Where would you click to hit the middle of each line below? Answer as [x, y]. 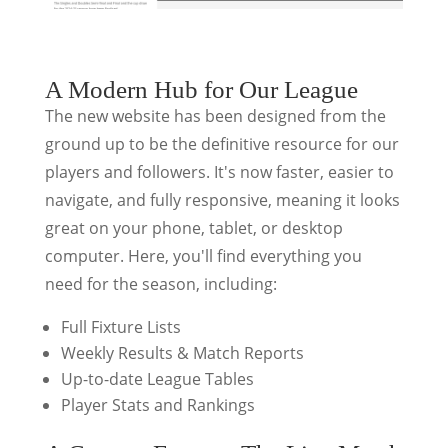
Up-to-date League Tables [157, 378]
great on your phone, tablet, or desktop [193, 227]
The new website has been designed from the [215, 115]
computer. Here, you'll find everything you [203, 255]
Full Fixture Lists [120, 326]
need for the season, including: [160, 283]
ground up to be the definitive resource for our [221, 143]
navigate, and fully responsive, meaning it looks [222, 199]
